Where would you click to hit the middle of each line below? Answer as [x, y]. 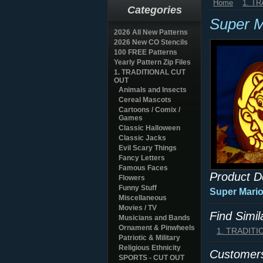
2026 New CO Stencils [151, 42]
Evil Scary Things [148, 148]
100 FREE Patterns [146, 52]
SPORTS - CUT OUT [151, 258]
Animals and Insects [153, 90]
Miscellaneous [143, 198]
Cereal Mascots [145, 100]
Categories [154, 10]
